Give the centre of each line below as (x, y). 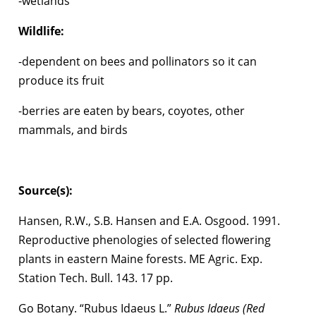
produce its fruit (61, 80)
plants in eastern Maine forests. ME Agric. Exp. (140, 259)
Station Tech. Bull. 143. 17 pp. (96, 278)
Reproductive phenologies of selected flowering (145, 239)
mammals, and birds (73, 129)
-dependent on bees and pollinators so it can (138, 61)
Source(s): (45, 190)
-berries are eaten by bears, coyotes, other (132, 110)
